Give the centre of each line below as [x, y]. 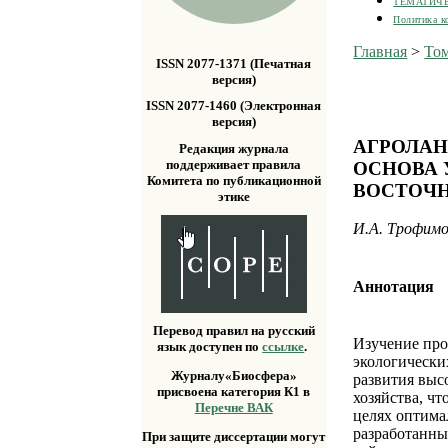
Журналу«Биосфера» [233, 376]
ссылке [283, 347]
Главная [380, 51]
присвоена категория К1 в [234, 392]
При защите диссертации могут [234, 437]
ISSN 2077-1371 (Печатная [234, 63]
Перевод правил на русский [233, 331]
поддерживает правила [234, 164]
